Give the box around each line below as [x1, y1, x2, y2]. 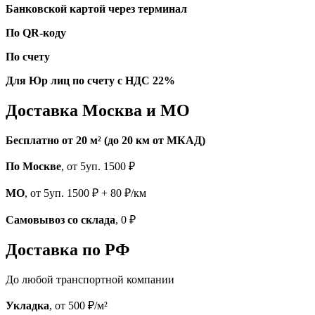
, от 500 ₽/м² [49, 300, 108, 312]
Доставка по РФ [6, 240, 130, 259]
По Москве [6, 160, 61, 172]
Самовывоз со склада [6, 213, 115, 226]
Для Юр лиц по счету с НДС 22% [6, 74, 175, 86]
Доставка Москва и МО [6, 101, 190, 120]
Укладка [6, 300, 49, 312]
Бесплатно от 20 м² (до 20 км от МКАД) [6, 134, 205, 146]
